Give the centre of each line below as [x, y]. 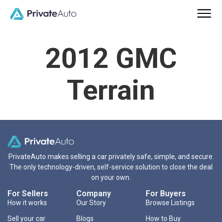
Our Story [91, 203]
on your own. [111, 178]
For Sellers [28, 194]
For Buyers [166, 194]
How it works [27, 203]
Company [94, 194]
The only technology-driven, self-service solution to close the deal [111, 167]
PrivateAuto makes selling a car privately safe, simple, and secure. [111, 157]
